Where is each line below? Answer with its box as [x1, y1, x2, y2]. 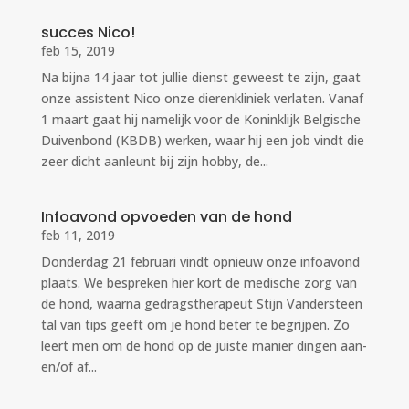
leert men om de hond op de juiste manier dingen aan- [40, 336, 367, 354]
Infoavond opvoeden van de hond [40, 205, 292, 227]
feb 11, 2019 [40, 225, 115, 244]
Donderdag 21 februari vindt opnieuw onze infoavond [40, 252, 360, 270]
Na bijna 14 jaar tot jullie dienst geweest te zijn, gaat [40, 68, 361, 86]
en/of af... [40, 357, 97, 375]
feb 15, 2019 [40, 41, 115, 59]
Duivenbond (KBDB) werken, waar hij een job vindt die [40, 131, 364, 149]
